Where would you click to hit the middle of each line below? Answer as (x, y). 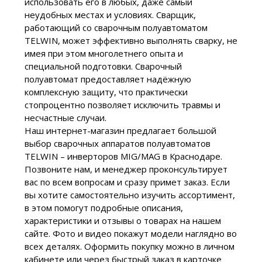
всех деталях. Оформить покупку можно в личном (129, 247)
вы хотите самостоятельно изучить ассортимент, (130, 195)
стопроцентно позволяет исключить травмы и (122, 105)
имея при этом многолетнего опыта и (104, 54)
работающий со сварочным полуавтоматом (116, 28)
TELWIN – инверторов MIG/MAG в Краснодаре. (123, 156)
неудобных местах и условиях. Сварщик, (110, 15)
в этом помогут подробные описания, (104, 208)
